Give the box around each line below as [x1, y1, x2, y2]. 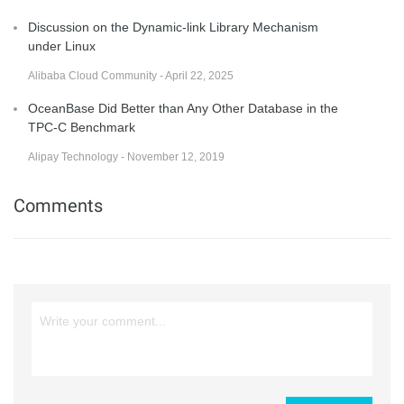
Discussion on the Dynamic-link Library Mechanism [28, 19, 318, 34]
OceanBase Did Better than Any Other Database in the [28, 100, 338, 115]
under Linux [28, 38, 96, 53]
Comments [14, 194, 103, 216]
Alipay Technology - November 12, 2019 [28, 150, 225, 163]
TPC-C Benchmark [28, 119, 135, 134]
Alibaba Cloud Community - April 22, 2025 [28, 69, 234, 82]
